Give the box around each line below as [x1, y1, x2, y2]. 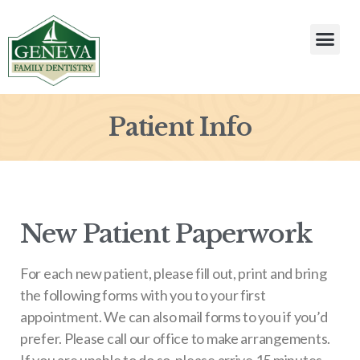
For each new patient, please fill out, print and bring [20, 264, 327, 283]
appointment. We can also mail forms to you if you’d [20, 308, 328, 326]
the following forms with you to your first [20, 286, 266, 305]
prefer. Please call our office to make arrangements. [20, 329, 330, 348]
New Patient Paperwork [20, 218, 313, 251]
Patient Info [108, 112, 252, 143]
